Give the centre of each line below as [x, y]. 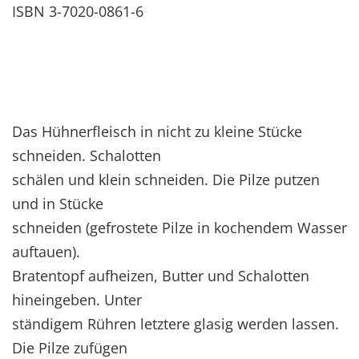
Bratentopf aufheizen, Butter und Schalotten [161, 275]
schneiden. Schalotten [87, 155]
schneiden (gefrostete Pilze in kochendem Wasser [179, 227]
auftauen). [46, 251]
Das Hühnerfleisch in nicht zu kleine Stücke [157, 131]
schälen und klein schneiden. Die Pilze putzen [166, 179]
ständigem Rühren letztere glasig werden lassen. [175, 323]
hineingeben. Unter [77, 299]
